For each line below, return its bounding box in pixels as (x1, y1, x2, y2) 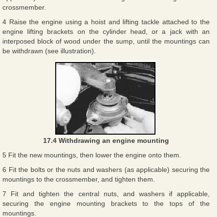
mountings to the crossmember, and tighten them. (2, 175, 155, 183)
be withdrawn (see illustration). (2, 46, 96, 55)
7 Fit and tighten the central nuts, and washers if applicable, (2, 189, 210, 198)
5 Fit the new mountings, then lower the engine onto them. (2, 151, 181, 159)
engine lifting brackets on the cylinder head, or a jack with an (2, 27, 210, 35)
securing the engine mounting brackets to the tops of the (2, 199, 210, 207)
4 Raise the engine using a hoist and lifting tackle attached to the (2, 17, 210, 26)
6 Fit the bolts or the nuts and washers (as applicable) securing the (2, 165, 210, 173)
